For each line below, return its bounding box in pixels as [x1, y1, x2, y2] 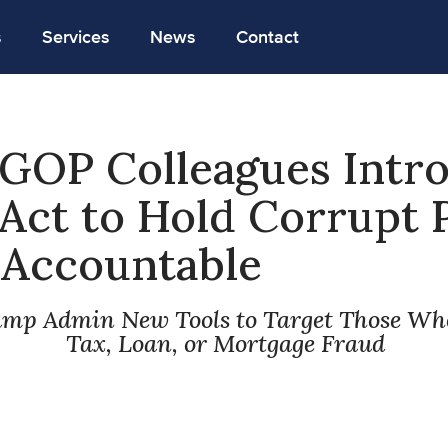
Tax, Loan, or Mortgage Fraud [65, 328, 385, 359]
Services [41, 26, 110, 48]
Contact [235, 26, 299, 48]
